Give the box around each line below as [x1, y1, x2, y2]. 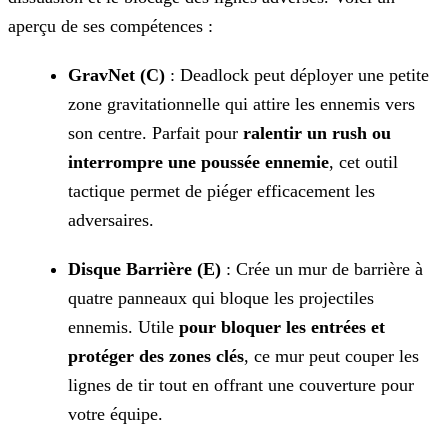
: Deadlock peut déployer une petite [165, 65, 429, 86]
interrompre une [68, 152, 196, 173]
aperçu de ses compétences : [8, 16, 213, 37]
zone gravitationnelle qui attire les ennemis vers [68, 94, 415, 115]
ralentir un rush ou [243, 123, 391, 144]
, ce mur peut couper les [244, 346, 419, 367]
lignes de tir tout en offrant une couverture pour [68, 375, 414, 396]
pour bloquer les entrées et [179, 317, 385, 338]
